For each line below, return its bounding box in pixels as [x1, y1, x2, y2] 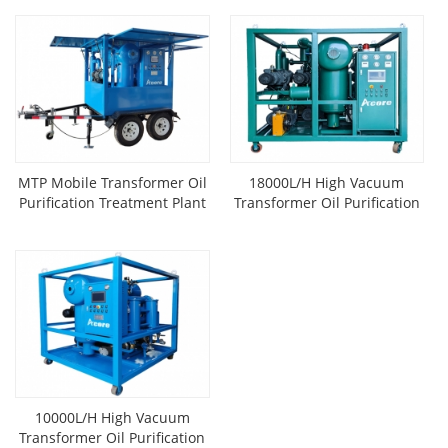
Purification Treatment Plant [18, 192, 206, 212]
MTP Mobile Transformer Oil [17, 172, 207, 192]
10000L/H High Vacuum [34, 407, 190, 427]
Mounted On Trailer [46, 212, 179, 232]
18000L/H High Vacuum [249, 172, 405, 192]
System [302, 212, 351, 232]
